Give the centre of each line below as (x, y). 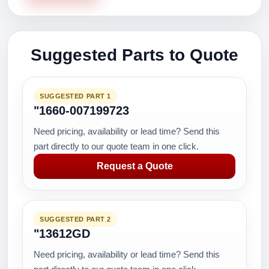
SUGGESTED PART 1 (75, 96)
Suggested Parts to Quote (134, 55)
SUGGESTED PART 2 (75, 219)
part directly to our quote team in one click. (116, 146)
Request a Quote (134, 166)
